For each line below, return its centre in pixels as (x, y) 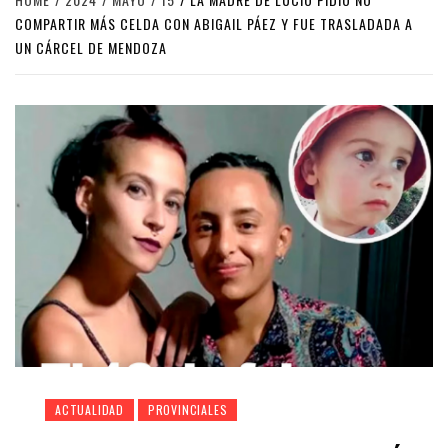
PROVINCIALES (187, 410)
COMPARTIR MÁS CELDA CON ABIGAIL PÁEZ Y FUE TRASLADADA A (214, 24)
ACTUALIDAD (89, 410)
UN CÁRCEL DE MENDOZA (91, 48)
